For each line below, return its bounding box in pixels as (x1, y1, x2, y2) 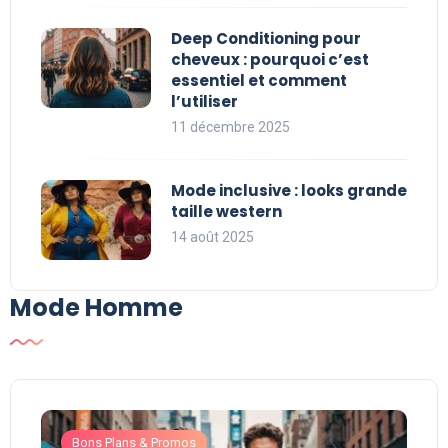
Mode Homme (10, 290, 183, 324)
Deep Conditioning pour (171, 27, 361, 49)
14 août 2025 (171, 228, 254, 245)
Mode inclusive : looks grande (171, 179, 407, 201)
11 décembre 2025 (171, 118, 290, 135)
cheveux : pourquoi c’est (171, 48, 369, 70)
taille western (171, 200, 282, 222)
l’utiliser (171, 90, 238, 112)
